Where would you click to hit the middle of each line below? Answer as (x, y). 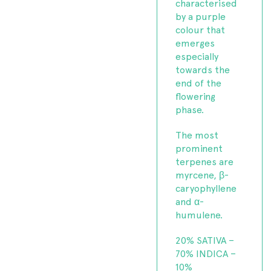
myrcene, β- (202, 174)
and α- (190, 201)
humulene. (199, 214)
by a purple (201, 16)
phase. (190, 109)
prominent (199, 148)
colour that (201, 29)
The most (197, 134)
